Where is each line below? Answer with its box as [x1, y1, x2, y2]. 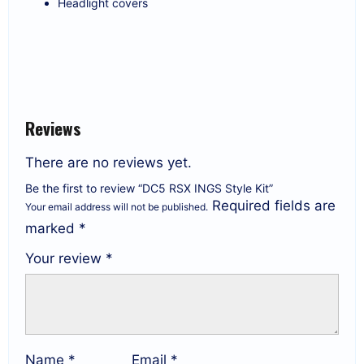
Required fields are [212, 197, 336, 214]
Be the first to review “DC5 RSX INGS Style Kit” [25, 181, 273, 196]
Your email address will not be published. [25, 201, 208, 214]
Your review [25, 250, 106, 267]
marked [25, 220, 79, 237]
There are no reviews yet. [25, 154, 192, 171]
